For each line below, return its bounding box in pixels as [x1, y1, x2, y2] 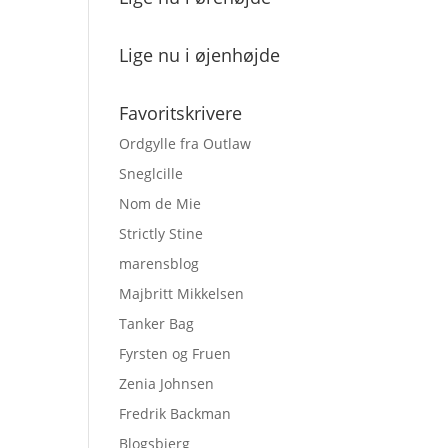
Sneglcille [119, 164, 184, 183]
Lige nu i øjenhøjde [119, 43, 281, 67]
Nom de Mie [119, 194, 202, 213]
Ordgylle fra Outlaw [119, 134, 252, 153]
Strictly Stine [119, 224, 204, 243]
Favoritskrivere [119, 101, 243, 125]
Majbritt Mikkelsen [119, 284, 245, 303]
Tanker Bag [119, 314, 195, 333]
